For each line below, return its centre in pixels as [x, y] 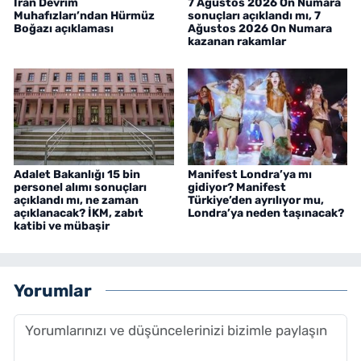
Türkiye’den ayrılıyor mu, [255, 200]
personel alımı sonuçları [80, 187]
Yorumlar [53, 291]
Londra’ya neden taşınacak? [266, 213]
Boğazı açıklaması [64, 28]
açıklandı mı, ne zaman [76, 200]
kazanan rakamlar [237, 41]
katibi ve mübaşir [62, 226]
